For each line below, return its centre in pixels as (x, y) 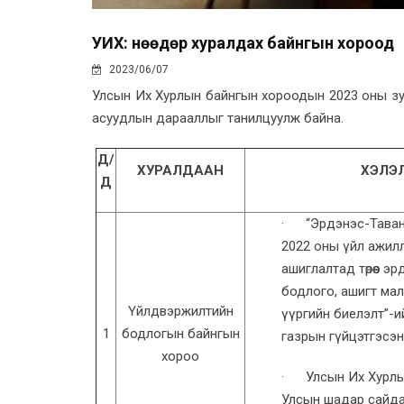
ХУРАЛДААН (180, 171)
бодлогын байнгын (180, 334)
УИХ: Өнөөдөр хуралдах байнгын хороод (243, 43)
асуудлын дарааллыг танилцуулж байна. (218, 119)
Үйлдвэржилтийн (180, 312)
